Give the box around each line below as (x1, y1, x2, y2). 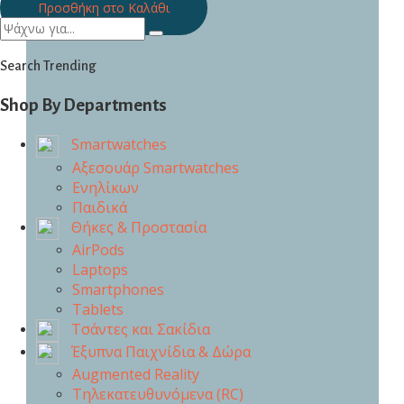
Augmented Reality (72, 364, 199, 385)
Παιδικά (72, 197, 127, 217)
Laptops (72, 259, 128, 280)
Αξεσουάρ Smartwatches (72, 157, 239, 178)
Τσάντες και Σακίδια (68, 318, 210, 339)
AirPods (72, 239, 124, 260)
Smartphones (72, 279, 164, 299)
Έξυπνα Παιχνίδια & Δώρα (68, 342, 251, 363)
